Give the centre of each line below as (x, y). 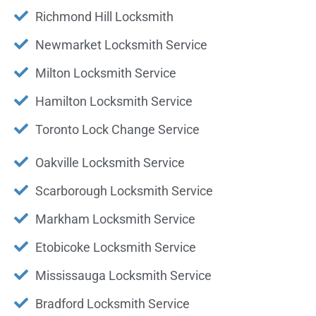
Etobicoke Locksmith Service (116, 247)
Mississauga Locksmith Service (123, 275)
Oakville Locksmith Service (110, 162)
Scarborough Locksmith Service (124, 190)
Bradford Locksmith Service (113, 303)
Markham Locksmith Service (115, 219)
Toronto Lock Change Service (117, 129)
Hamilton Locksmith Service (114, 101)
